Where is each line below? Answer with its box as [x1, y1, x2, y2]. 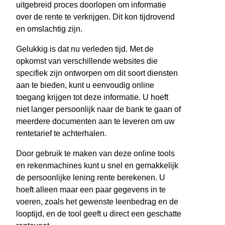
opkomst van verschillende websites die [16, 57, 158, 66]
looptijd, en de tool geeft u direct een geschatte [16, 209, 181, 218]
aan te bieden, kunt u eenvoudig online [16, 81, 154, 90]
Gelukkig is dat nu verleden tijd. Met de [16, 45, 154, 54]
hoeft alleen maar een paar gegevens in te [16, 185, 166, 194]
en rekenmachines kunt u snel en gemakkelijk [16, 161, 178, 170]
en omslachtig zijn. [16, 25, 82, 34]
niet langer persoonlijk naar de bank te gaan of [16, 105, 181, 114]
